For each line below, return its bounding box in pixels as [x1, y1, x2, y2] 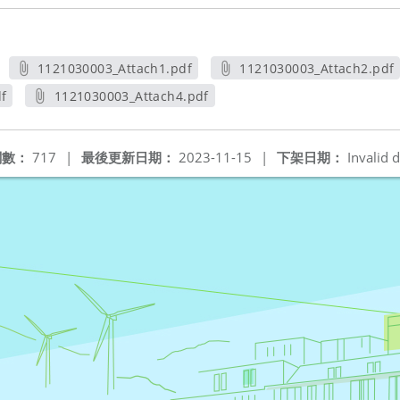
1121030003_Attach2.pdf [239, 60, 395, 77]
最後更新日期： [81, 148, 175, 166]
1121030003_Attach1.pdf [37, 60, 192, 77]
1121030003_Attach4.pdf [54, 87, 209, 104]
